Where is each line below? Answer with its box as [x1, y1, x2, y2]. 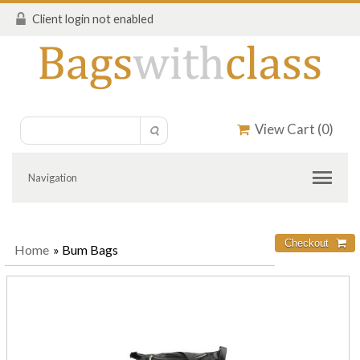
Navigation [28, 171, 77, 184]
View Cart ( [249, 121, 321, 137]
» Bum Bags [53, 242, 118, 257]
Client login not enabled [32, 12, 153, 26]
